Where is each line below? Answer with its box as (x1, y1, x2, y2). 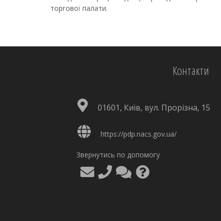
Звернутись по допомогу (76, 150, 160, 159)
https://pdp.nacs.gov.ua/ (101, 129, 177, 139)
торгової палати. (50, 3, 108, 13)
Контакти (173, 62, 209, 78)
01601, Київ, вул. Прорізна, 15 (98, 102, 210, 113)
